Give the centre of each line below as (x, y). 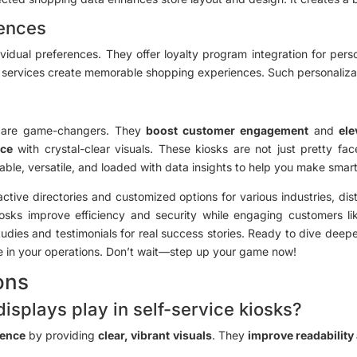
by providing (62, 335)
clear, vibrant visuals (155, 335)
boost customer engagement (227, 130)
